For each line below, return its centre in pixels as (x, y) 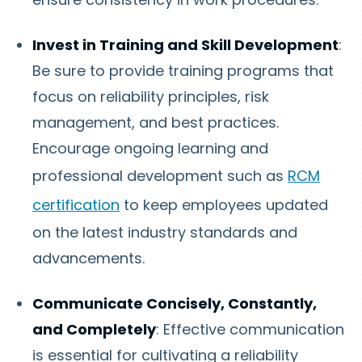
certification (76, 205)
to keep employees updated (224, 205)
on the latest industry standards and (165, 232)
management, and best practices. (156, 122)
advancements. (88, 258)
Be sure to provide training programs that (183, 71)
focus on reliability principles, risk (151, 97)
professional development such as (160, 176)
